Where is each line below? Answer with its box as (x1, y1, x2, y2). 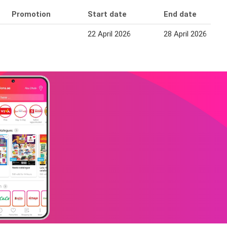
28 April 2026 (164, 29, 207, 39)
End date (164, 10, 197, 19)
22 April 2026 (88, 29, 131, 39)
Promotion (12, 10, 51, 19)
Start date (88, 10, 127, 19)
